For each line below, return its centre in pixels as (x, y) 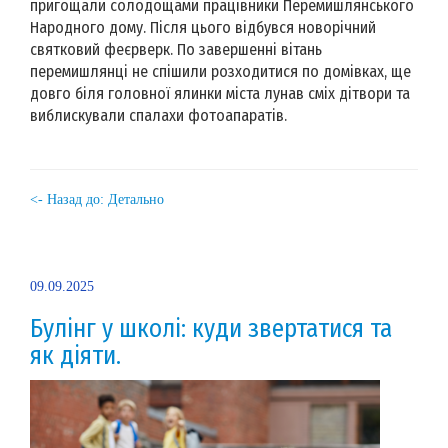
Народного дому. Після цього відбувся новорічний (203, 27)
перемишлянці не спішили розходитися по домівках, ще (220, 71)
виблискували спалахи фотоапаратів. (158, 115)
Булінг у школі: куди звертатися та (211, 328)
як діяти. (75, 355)
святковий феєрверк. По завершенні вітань (176, 49)
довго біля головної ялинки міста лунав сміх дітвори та (220, 93)
